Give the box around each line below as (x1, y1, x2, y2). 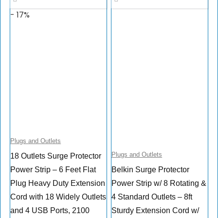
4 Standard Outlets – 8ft (111, 193, 193, 201)
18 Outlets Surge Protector (10, 152, 102, 161)
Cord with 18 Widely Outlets (10, 193, 107, 201)
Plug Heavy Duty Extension (10, 179, 106, 188)
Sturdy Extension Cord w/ (111, 206, 200, 215)
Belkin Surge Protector (111, 165, 190, 174)
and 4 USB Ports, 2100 (10, 206, 90, 215)
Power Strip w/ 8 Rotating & (111, 179, 207, 188)
